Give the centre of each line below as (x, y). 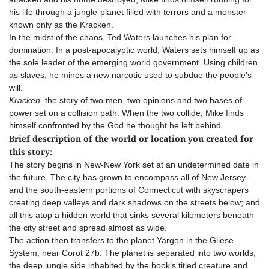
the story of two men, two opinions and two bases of (144, 100)
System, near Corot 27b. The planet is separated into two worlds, (132, 253)
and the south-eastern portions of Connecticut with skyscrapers (129, 190)
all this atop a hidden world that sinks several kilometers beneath (131, 215)
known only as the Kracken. (61, 25)
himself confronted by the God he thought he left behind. (116, 125)
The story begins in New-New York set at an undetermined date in (134, 165)
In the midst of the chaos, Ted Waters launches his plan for (120, 37)
